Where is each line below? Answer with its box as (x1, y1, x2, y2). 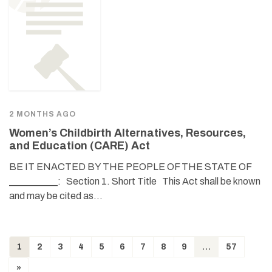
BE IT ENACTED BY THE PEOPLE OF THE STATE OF (9, 161, 251, 172)
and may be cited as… (9, 191, 103, 202)
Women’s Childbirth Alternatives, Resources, (9, 127, 246, 140)
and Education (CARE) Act (9, 140, 150, 152)
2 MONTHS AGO (9, 110, 76, 119)
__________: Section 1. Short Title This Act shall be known (9, 176, 260, 187)
